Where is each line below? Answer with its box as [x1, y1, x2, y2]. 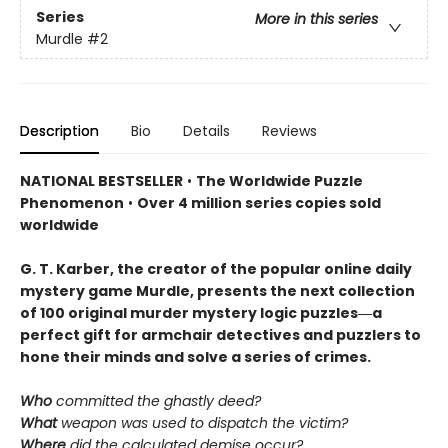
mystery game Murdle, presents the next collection [20, 281, 415, 301]
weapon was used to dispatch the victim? [61, 413, 348, 433]
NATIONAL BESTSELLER [20, 171, 183, 191]
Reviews [262, 121, 317, 141]
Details [183, 121, 230, 141]
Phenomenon [20, 193, 124, 213]
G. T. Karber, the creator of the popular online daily [20, 259, 412, 279]
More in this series [255, 9, 378, 30]
